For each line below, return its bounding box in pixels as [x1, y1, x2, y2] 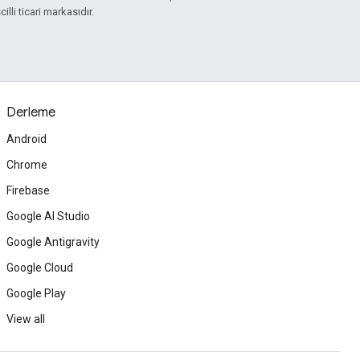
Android [6, 133, 47, 145]
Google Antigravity [6, 235, 100, 248]
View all [6, 313, 45, 325]
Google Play [6, 287, 66, 300]
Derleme [6, 104, 55, 121]
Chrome [6, 158, 47, 171]
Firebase [6, 184, 50, 197]
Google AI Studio [6, 210, 90, 223]
